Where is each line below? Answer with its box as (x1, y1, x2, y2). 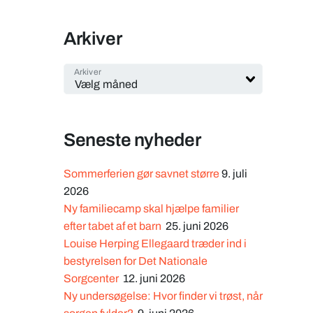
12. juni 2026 (123, 272, 185, 284)
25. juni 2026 (166, 220, 228, 232)
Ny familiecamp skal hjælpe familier (64, 203, 239, 214)
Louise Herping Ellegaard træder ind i (64, 238, 247, 249)
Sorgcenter (64, 272, 121, 284)
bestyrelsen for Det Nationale (64, 255, 208, 267)
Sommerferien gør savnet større (64, 168, 219, 180)
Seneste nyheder (64, 130, 201, 150)
